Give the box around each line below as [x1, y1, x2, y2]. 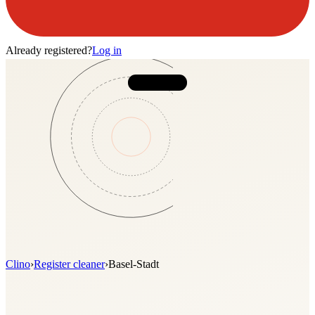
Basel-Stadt [108, 257, 159, 270]
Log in [92, 44, 122, 56]
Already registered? [6, 44, 92, 56]
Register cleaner [34, 257, 105, 270]
